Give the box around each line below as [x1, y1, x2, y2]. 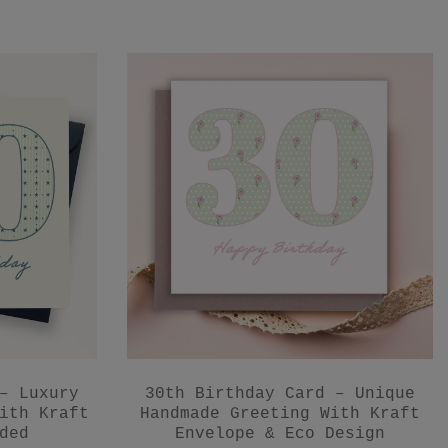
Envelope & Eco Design [175, 425, 385, 444]
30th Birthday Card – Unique [145, 385, 415, 404]
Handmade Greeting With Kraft [140, 405, 420, 424]
